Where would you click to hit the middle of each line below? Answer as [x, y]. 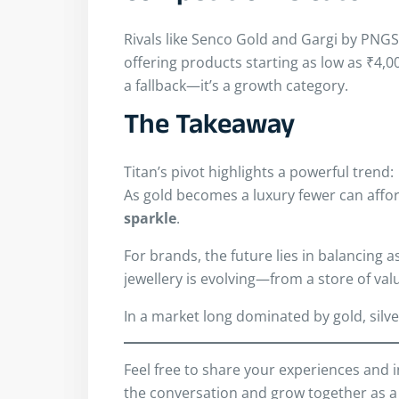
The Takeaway [209, 129]
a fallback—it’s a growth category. [236, 86]
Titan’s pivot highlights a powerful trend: [259, 172]
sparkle [150, 219]
